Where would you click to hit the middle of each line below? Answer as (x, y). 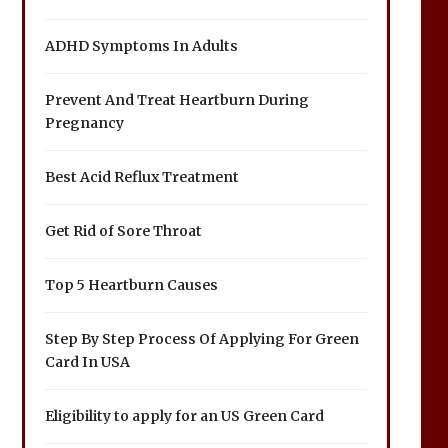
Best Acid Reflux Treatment (141, 177)
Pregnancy (84, 123)
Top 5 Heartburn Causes (131, 285)
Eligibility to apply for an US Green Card (184, 416)
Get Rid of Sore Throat (123, 231)
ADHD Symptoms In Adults (141, 46)
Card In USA (87, 362)
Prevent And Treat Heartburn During (176, 100)
